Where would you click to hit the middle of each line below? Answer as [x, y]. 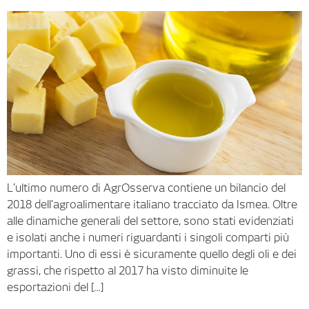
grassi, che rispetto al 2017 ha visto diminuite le [128, 271]
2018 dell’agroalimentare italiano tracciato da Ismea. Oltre [152, 205]
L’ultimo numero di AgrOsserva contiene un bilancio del [146, 188]
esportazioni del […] [55, 288]
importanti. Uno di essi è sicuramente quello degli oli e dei [152, 255]
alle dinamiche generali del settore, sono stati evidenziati [150, 221]
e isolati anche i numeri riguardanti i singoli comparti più [148, 238]
